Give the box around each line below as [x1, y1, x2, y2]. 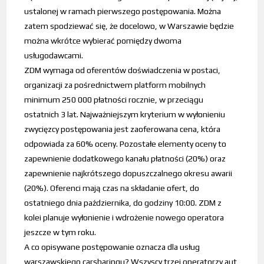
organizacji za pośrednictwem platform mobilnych [24, 80, 206, 90]
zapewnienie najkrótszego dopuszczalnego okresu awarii [24, 169, 233, 179]
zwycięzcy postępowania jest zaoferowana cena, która [24, 124, 221, 134]
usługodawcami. [24, 51, 84, 61]
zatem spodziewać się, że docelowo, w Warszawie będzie [24, 21, 235, 31]
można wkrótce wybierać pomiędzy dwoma [24, 36, 182, 46]
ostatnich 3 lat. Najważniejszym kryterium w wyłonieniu [24, 110, 226, 120]
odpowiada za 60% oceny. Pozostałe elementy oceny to [24, 139, 227, 149]
